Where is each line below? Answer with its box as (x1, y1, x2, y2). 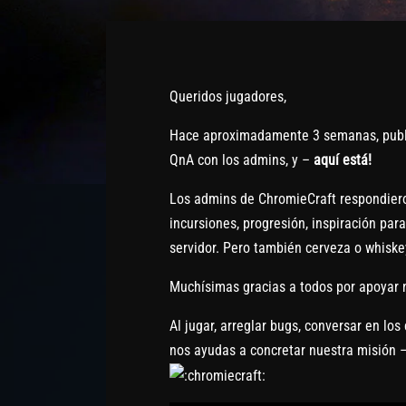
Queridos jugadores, (169, 88, 286, 105)
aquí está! (314, 151, 372, 169)
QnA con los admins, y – (169, 151, 314, 169)
